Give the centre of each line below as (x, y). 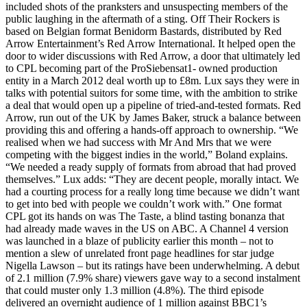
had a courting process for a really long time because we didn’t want (152, 192)
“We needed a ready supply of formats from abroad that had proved (151, 167)
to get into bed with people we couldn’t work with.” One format (144, 204)
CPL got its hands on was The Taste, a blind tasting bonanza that (145, 217)
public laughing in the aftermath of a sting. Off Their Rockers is (143, 19)
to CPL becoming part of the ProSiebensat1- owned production (142, 69)
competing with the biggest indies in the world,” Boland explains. (147, 155)
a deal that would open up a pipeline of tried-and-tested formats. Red (153, 106)
